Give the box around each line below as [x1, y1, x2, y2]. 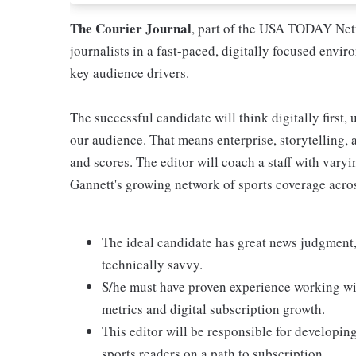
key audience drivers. [70, 64, 189, 82]
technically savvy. [102, 255, 203, 273]
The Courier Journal [70, 18, 192, 38]
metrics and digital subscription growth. [102, 300, 325, 318]
